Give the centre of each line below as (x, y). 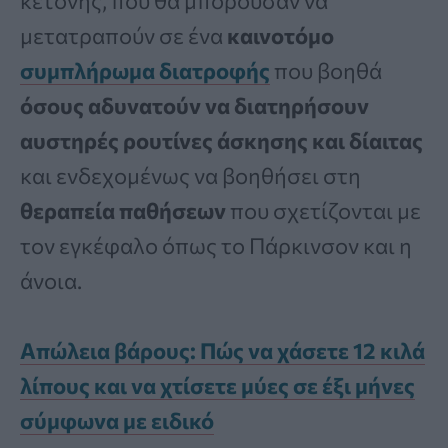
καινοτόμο (280, 35)
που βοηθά (326, 70)
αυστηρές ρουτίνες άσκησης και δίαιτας (221, 140)
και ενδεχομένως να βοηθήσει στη (190, 175)
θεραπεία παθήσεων (123, 210)
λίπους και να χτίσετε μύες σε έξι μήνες (217, 386)
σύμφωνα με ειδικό (117, 421)
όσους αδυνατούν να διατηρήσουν (194, 105)
